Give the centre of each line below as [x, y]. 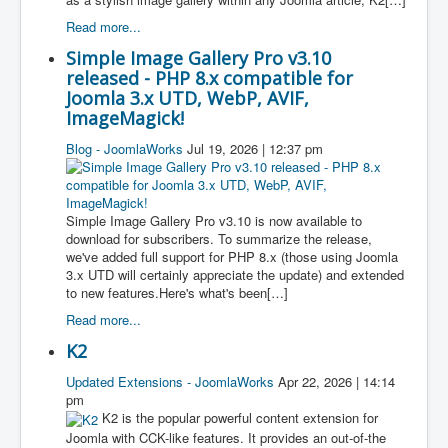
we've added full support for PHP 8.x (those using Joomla [232, 257]
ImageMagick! [125, 118]
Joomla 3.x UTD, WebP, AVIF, [187, 98]
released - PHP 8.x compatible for [209, 78]
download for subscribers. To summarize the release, [219, 239]
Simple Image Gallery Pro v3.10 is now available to [214, 221]
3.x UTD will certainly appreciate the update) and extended [235, 275]
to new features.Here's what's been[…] [177, 293]
